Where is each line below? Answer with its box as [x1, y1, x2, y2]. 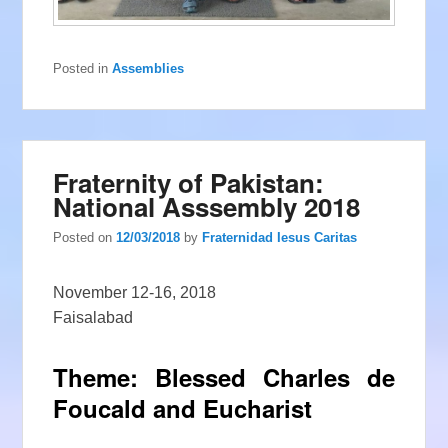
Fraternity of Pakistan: [53, 163, 325, 201]
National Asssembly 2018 [53, 187, 361, 225]
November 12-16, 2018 [53, 283, 217, 301]
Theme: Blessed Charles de [53, 359, 395, 394]
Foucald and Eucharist [53, 390, 313, 425]
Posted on [53, 229, 117, 245]
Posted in [53, 60, 109, 76]
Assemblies [112, 60, 185, 76]
